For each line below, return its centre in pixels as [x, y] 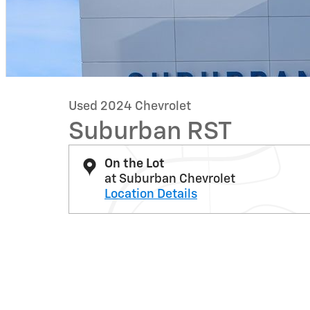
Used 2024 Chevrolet [130, 107]
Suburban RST [150, 133]
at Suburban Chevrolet [170, 180]
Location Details [151, 195]
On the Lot [135, 164]
